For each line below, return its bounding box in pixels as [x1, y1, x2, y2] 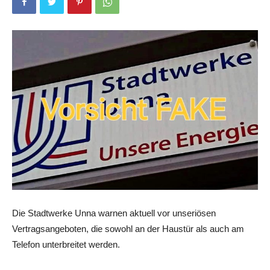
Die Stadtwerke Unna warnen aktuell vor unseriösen [12, 208, 216, 219]
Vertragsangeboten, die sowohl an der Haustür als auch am [12, 224, 244, 234]
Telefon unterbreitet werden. [12, 239, 120, 250]
